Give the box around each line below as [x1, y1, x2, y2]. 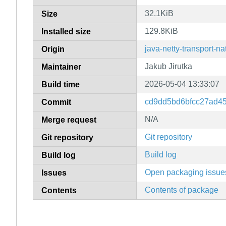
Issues [41, 168, 67, 177]
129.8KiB [145, 26, 178, 35]
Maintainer [41, 62, 81, 71]
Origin [41, 44, 65, 53]
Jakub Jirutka [145, 62, 192, 71]
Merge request [41, 115, 96, 124]
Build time [41, 80, 80, 89]
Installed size [41, 27, 91, 36]
